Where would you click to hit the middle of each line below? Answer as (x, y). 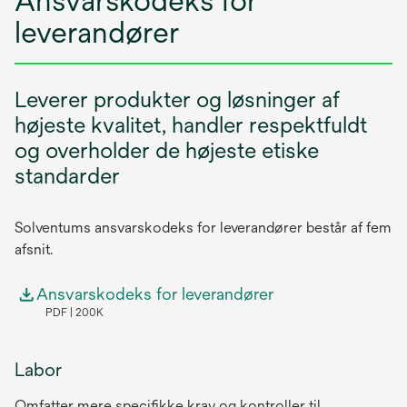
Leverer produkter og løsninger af (177, 99)
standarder (67, 175)
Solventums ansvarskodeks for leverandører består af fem (203, 228)
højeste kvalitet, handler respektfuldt (191, 124)
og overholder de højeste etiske (167, 150)
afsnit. (34, 249)
